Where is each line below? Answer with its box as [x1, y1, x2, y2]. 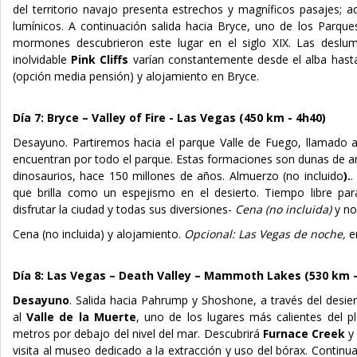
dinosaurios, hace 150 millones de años [13, 167, 223, 183]
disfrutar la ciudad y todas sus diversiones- [13, 201, 232, 217]
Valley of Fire [92, 109, 169, 125]
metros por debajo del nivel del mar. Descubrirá [13, 325, 263, 341]
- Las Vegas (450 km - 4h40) [169, 109, 326, 125]
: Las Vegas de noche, [232, 226, 349, 241]
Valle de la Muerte [26, 308, 136, 324]
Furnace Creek [262, 325, 346, 341]
